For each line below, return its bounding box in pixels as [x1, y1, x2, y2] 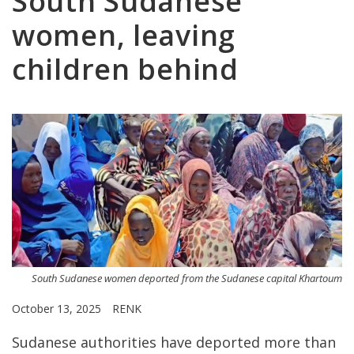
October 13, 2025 [12, 301, 104, 317]
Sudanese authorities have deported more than [12, 333, 336, 352]
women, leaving [12, 16, 236, 55]
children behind [12, 50, 239, 88]
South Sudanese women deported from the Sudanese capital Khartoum [32, 271, 342, 286]
